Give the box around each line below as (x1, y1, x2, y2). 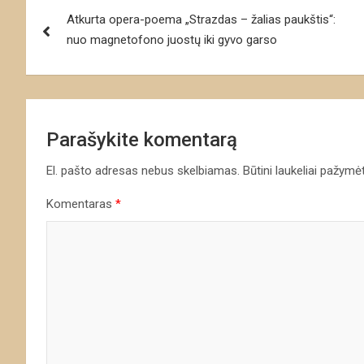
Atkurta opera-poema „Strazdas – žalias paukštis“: (67, 11, 336, 27)
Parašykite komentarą (46, 128, 237, 151)
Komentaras (46, 196, 115, 211)
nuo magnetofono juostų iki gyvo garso (67, 32, 277, 47)
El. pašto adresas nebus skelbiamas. (46, 162, 240, 178)
